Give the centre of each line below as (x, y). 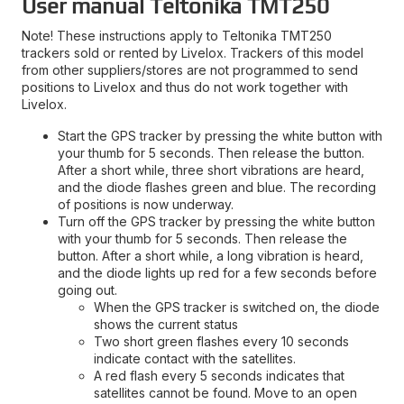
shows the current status (166, 324)
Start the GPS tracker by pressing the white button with (220, 135)
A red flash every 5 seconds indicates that (219, 375)
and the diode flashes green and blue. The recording (217, 187)
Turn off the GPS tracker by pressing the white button (216, 221)
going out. (87, 289)
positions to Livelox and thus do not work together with (185, 87)
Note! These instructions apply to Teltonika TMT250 (177, 35)
